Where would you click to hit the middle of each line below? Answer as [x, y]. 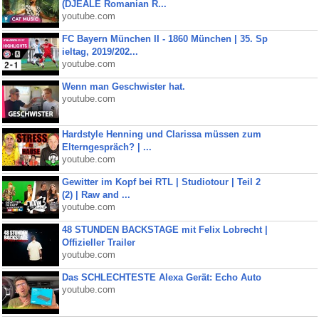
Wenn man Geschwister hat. [123, 87]
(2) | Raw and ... [96, 195]
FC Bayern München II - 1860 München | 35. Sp [164, 39]
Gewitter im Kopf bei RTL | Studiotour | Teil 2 [161, 182]
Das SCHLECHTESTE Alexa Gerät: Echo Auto [161, 277]
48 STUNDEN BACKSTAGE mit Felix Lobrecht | [164, 230]
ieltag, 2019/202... [100, 52]
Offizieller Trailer [98, 242]
